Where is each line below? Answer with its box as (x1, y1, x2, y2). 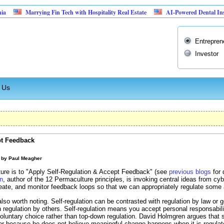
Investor (195, 50, 218, 57)
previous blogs (169, 168, 211, 176)
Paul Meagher (8, 155, 42, 161)
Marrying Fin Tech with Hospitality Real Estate (2, 8, 123, 16)
